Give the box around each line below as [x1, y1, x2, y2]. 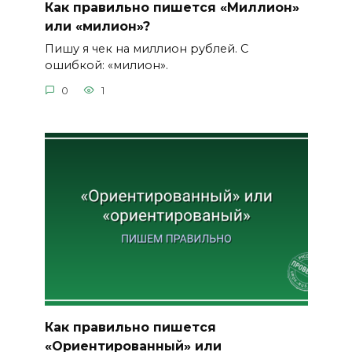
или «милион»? [44, 18, 150, 34]
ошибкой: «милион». [44, 58, 168, 73]
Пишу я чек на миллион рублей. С [44, 42, 248, 57]
